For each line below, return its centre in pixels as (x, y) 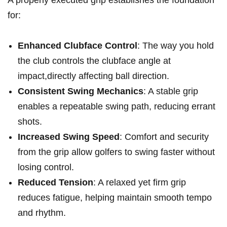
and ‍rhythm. (42, 213)
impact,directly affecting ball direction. (93, 76)
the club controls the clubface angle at (94, 61)
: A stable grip (171, 91)
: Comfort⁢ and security (164, 137)
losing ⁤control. (46, 167)
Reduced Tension (55, 182)
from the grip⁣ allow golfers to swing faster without (116, 152)
